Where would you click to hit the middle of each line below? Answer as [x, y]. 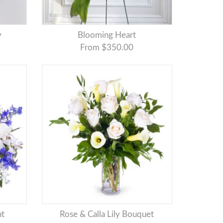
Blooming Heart [110, 35]
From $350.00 [107, 48]
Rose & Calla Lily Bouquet [110, 215]
